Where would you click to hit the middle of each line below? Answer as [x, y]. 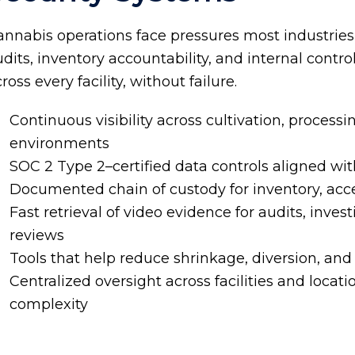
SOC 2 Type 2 [58, 167]
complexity [49, 305]
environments [60, 144]
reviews [37, 236]
